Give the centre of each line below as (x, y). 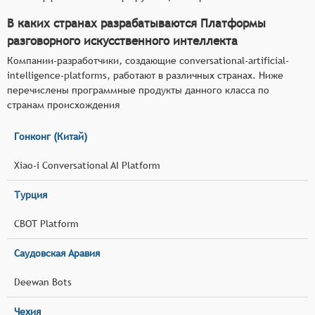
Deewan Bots (43, 282)
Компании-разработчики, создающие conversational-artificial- (148, 60)
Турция (31, 194)
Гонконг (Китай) (51, 136)
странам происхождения (63, 104)
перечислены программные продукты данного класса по (138, 90)
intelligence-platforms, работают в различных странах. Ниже (145, 75)
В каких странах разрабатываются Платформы (136, 23)
